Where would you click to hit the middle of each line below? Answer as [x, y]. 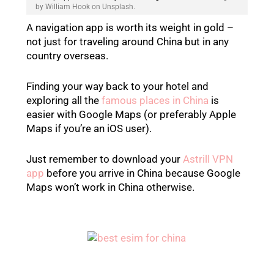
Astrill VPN [208, 159]
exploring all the [64, 101]
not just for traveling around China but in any [127, 41]
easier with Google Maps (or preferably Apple [131, 115]
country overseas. [67, 55]
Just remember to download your [104, 159]
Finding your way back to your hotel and [117, 87]
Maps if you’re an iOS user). [89, 129]
